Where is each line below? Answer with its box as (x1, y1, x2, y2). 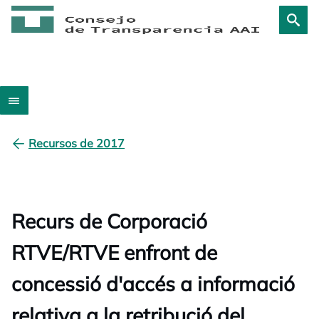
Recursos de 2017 (28, 136, 125, 150)
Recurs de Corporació (11, 209, 207, 234)
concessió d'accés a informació (11, 271, 295, 296)
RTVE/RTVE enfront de (11, 240, 217, 265)
